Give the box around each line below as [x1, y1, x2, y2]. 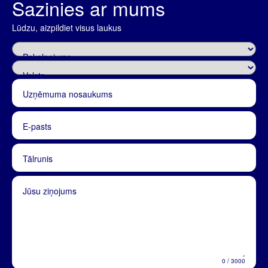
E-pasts [23, 120, 51, 132]
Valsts [23, 69, 45, 81]
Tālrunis [23, 152, 53, 165]
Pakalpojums [23, 50, 71, 63]
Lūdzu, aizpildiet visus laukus [12, 21, 121, 33]
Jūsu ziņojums [23, 184, 77, 197]
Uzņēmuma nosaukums [23, 87, 112, 100]
